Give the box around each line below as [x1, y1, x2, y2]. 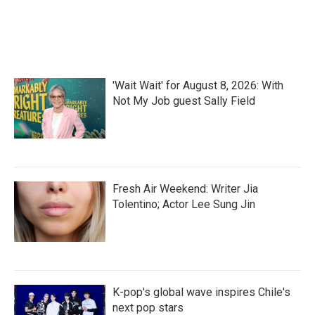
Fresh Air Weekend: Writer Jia [112, 182, 258, 195]
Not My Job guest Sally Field [112, 94, 255, 108]
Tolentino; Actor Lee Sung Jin [112, 198, 255, 211]
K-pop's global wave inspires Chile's [112, 285, 290, 299]
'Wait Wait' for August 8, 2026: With [112, 79, 283, 92]
